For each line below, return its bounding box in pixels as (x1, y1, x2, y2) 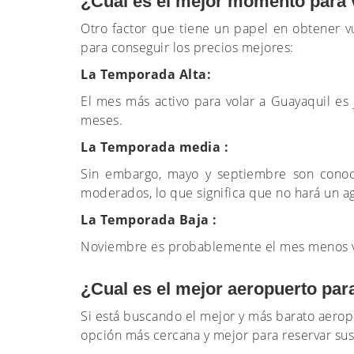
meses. (81, 111, 122, 129)
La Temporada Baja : (81, 211, 217, 228)
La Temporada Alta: (81, 66, 215, 83)
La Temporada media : (81, 138, 228, 156)
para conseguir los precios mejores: (81, 39, 297, 56)
